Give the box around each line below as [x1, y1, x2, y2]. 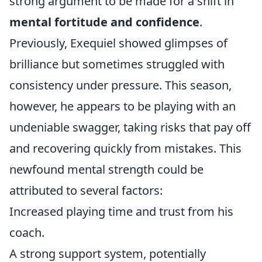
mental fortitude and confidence [9, 14, 199, 30]
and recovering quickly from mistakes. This [9, 140, 242, 156]
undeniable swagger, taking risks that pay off [9, 119, 251, 135]
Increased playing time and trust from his [9, 204, 233, 219]
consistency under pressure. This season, [9, 77, 232, 93]
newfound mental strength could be [9, 161, 204, 177]
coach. [9, 225, 44, 240]
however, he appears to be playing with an [9, 98, 236, 114]
